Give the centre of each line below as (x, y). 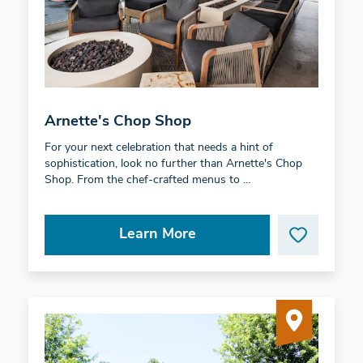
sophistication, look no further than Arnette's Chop (173, 164)
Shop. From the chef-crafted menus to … (147, 181)
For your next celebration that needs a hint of (158, 148)
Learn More (157, 235)
